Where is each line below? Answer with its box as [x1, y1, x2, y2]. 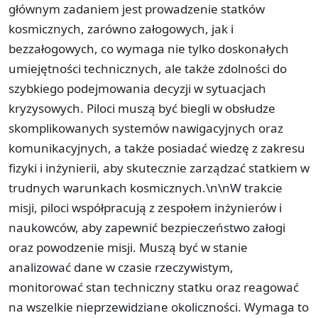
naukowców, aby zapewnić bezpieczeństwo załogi [9, 219, 285, 236]
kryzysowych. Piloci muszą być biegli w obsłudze [9, 99, 275, 116]
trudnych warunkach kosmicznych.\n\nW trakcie [9, 179, 283, 196]
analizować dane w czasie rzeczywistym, [9, 258, 234, 275]
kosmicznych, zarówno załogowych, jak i [9, 20, 234, 37]
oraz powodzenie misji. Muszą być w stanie [9, 238, 248, 256]
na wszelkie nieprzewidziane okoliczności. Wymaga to [9, 298, 309, 315]
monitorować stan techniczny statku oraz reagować [9, 278, 299, 295]
